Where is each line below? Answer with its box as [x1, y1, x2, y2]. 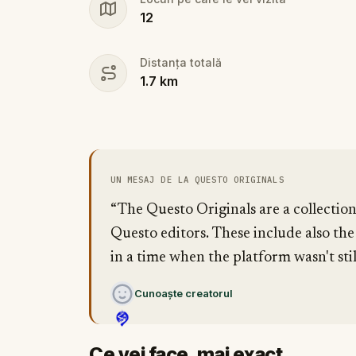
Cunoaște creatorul [134, 287, 232, 300]
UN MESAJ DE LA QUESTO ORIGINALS [110, 174, 284, 186]
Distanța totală [140, 56, 222, 70]
